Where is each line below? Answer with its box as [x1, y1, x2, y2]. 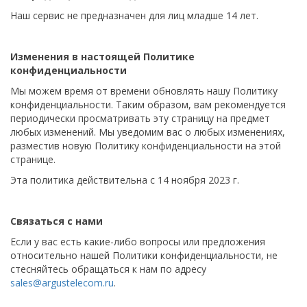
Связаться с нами [10, 214, 103, 228]
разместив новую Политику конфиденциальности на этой [10, 139, 281, 152]
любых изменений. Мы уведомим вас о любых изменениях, [10, 125, 285, 138]
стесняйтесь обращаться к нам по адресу [10, 262, 206, 275]
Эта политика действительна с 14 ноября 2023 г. [10, 173, 239, 186]
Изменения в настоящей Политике [10, 50, 195, 63]
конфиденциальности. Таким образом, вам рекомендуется [10, 98, 286, 111]
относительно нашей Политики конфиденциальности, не [10, 249, 278, 262]
